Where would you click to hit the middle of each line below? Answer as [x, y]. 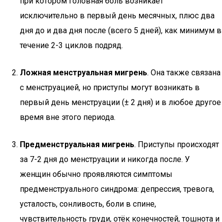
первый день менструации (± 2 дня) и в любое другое [120, 102]
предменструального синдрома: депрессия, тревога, [117, 189]
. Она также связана [184, 73]
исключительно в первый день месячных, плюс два [117, 16]
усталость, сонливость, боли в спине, [88, 204]
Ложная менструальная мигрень [83, 73]
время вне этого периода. [68, 117]
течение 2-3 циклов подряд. [71, 45]
